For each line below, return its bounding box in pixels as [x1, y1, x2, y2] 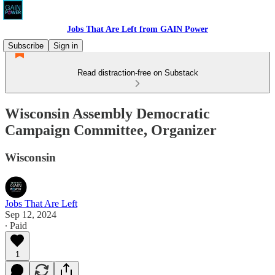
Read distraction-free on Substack [77, 68, 198, 77]
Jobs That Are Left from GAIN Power [67, 25, 208, 34]
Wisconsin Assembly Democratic [5, 105, 210, 122]
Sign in [53, 41, 78, 50]
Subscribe [8, 41, 44, 50]
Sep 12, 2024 [5, 209, 56, 220]
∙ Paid [5, 220, 27, 231]
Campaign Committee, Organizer [5, 122, 217, 138]
